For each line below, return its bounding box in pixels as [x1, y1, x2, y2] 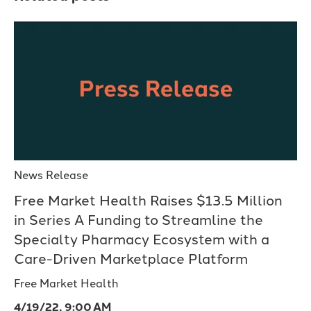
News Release [14, 169, 88, 183]
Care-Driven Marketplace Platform [14, 251, 248, 268]
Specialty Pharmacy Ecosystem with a [14, 231, 269, 249]
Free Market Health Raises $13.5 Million [14, 192, 283, 210]
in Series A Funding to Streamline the [14, 212, 263, 229]
